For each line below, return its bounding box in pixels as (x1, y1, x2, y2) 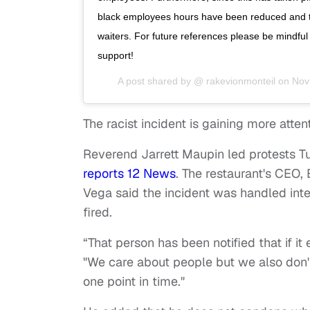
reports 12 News (83, 165, 176, 181)
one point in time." (83, 273, 185, 289)
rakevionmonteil (203, 75, 275, 86)
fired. (83, 203, 116, 220)
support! (98, 49, 134, 61)
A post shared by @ (117, 75, 203, 86)
